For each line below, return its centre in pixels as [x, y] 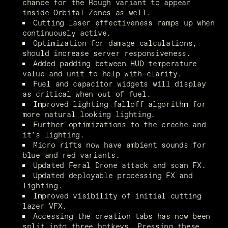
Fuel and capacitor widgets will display [120, 83]
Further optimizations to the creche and [120, 124]
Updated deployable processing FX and [113, 175]
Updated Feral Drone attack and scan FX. [120, 165]
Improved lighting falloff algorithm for [120, 104]
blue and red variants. [71, 155]
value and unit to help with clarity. [102, 73]
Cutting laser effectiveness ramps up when [124, 22]
